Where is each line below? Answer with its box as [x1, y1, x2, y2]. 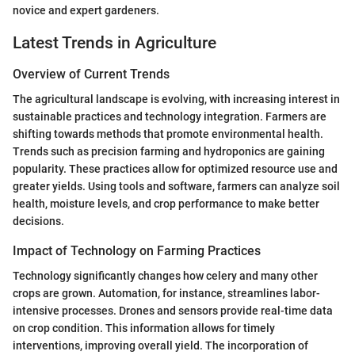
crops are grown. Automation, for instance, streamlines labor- [13, 287, 320, 300]
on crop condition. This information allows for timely [13, 322, 275, 335]
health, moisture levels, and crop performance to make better [13, 197, 319, 211]
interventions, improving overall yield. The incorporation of [13, 339, 308, 353]
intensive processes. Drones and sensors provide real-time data [13, 304, 333, 318]
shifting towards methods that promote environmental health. [13, 128, 323, 141]
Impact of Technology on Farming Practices [13, 243, 261, 259]
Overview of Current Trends [13, 67, 170, 82]
